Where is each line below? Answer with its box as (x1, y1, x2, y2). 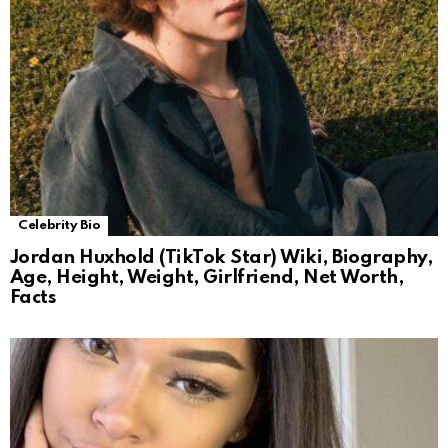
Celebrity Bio (18, 218, 101, 232)
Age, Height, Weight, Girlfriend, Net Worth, (10, 267, 404, 287)
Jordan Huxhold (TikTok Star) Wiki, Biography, (10, 247, 433, 267)
